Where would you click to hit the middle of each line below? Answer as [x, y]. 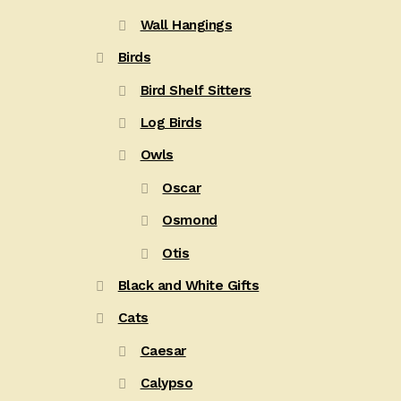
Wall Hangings [186, 25]
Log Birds [171, 122]
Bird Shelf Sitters [196, 90]
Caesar [163, 350]
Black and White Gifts [188, 285]
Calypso [166, 384]
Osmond [190, 221]
